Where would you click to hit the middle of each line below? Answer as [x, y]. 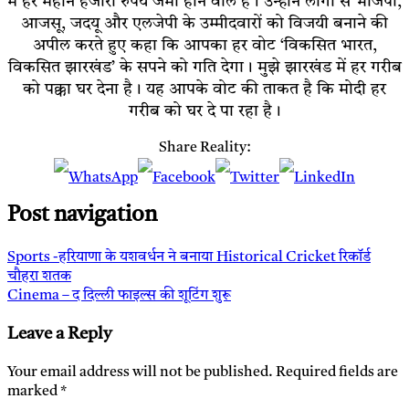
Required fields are [337, 372]
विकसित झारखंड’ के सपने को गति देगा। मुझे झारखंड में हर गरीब [204, 67]
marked [34, 391]
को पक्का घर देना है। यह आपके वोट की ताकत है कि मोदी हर [204, 89]
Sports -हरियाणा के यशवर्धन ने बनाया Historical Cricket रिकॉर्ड [189, 258]
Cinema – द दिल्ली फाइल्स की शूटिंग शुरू [119, 296]
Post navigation [82, 216]
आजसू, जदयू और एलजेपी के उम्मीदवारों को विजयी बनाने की [204, 23]
